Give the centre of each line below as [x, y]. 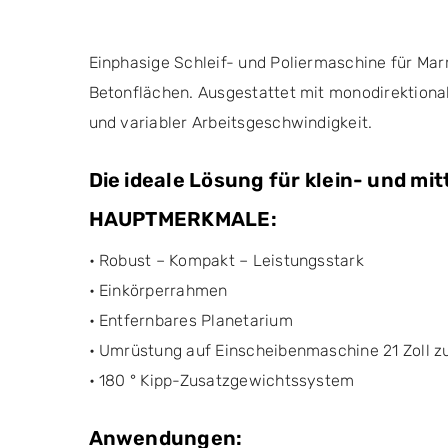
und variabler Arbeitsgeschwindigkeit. [230, 122]
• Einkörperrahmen [158, 290]
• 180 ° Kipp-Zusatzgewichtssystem [221, 380]
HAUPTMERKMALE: [182, 218]
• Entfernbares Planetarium [190, 320]
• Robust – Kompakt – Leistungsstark [226, 260]
